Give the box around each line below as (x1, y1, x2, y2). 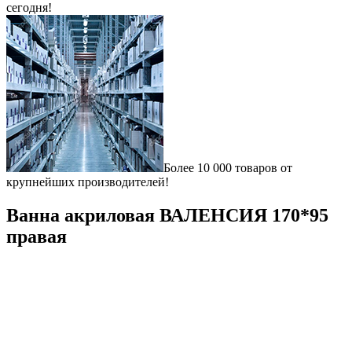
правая (6, 225, 67, 247)
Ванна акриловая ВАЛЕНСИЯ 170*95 (6, 204, 328, 225)
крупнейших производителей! (6, 175, 169, 189)
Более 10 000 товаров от (163, 161, 292, 174)
